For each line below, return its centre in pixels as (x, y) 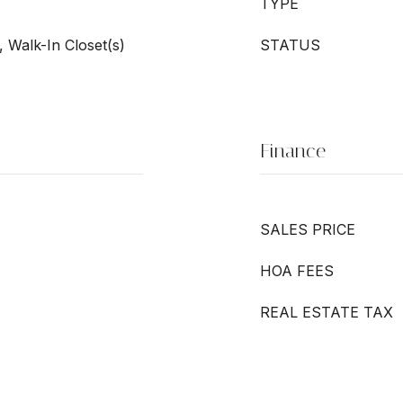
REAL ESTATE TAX (327, 312)
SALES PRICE (308, 229)
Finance (293, 151)
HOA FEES (297, 271)
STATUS (290, 45)
